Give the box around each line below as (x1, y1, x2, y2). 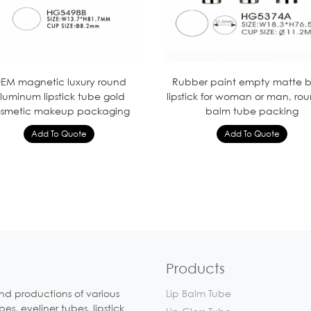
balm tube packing (205, 104, 299, 117)
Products (166, 260, 225, 277)
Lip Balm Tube (166, 287, 231, 299)
